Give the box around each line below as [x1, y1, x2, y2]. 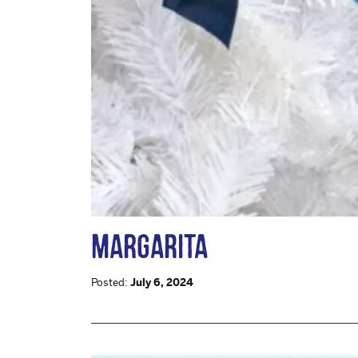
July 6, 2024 [130, 276, 193, 289]
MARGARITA [91, 227, 208, 266]
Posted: [91, 276, 130, 289]
